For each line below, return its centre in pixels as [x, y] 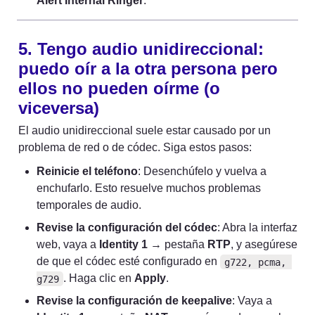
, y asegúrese [264, 245]
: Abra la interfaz [257, 228]
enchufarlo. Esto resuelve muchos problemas [149, 188]
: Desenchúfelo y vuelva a [202, 172]
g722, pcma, [255, 262]
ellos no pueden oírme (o [119, 89]
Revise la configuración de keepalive [134, 301]
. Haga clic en [98, 278]
